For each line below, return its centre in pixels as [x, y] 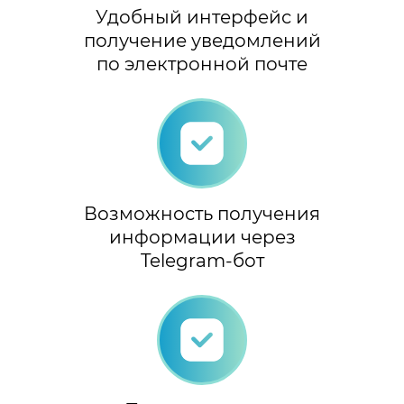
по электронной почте [202, 64]
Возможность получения [202, 214]
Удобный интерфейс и [202, 17]
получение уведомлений [202, 41]
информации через [202, 237]
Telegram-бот [202, 261]
